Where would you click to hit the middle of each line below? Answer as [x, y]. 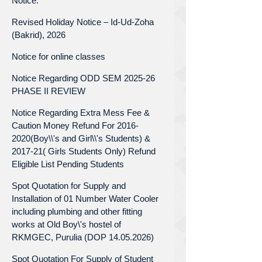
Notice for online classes [58, 56]
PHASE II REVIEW [49, 91]
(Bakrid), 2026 [39, 35]
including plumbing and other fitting [77, 211]
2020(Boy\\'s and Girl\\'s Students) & [81, 138]
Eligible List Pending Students [68, 164]
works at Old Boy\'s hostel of [66, 224]
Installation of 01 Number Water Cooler [85, 198]
